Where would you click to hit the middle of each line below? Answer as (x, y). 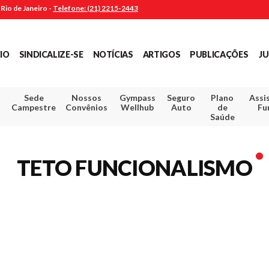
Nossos (87, 97)
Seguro (181, 97)
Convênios (87, 107)
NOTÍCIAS (113, 54)
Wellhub (138, 107)
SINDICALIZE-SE (51, 54)
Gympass (137, 97)
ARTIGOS (162, 54)
